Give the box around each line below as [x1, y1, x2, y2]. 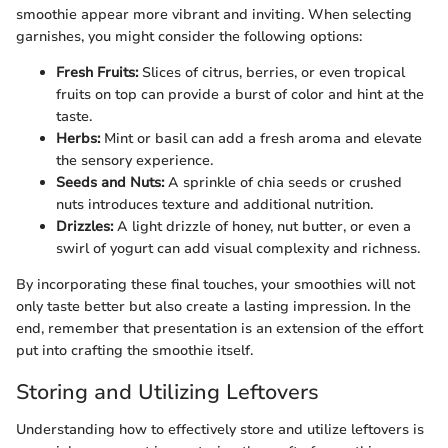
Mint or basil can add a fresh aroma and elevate [100, 128, 422, 148]
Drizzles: [56, 216, 113, 236]
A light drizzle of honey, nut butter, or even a [113, 216, 411, 236]
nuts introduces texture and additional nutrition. [56, 194, 373, 214]
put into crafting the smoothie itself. [16, 340, 253, 360]
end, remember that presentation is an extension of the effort [16, 318, 423, 338]
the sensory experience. [56, 150, 213, 170]
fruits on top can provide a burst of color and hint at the [56, 84, 424, 104]
